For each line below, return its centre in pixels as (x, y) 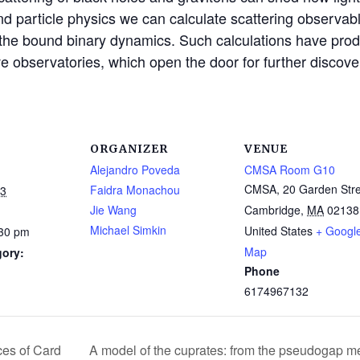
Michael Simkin (128, 229)
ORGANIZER (129, 148)
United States (278, 230)
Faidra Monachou (135, 189)
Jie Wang (113, 209)
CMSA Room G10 (290, 169)
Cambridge (272, 209)
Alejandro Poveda (135, 169)
